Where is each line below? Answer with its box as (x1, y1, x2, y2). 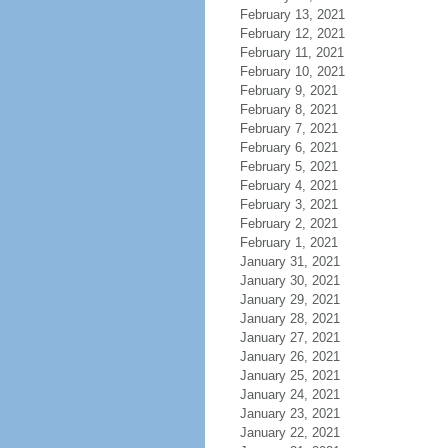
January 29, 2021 (239, 292, 340, 307)
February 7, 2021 (239, 121, 338, 136)
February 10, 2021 (239, 64, 345, 79)
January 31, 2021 (239, 254, 340, 269)
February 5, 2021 (239, 159, 338, 174)
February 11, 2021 (239, 45, 344, 60)
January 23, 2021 (239, 406, 340, 421)
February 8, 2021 (239, 102, 338, 117)
